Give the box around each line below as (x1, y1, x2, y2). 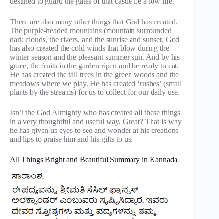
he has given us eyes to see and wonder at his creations (10, 126, 178, 135)
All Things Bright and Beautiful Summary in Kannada (10, 155, 177, 164)
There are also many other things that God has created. (10, 18, 177, 26)
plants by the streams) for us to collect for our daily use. (10, 88, 180, 97)
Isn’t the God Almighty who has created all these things (10, 109, 180, 117)
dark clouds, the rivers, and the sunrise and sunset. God (10, 35, 179, 44)
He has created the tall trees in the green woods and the (10, 70, 179, 79)
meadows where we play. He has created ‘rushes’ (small (10, 79, 182, 88)
